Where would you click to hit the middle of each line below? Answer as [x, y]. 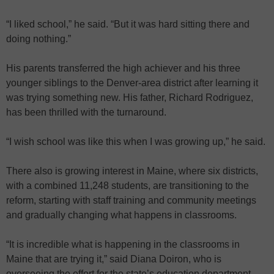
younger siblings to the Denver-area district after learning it [132, 83]
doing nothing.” [39, 39]
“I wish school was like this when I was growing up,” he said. [136, 141]
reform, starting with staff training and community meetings [131, 200]
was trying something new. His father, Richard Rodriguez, [130, 97]
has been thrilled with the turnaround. [86, 112]
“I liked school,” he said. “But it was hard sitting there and [128, 24]
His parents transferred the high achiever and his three [123, 68]
